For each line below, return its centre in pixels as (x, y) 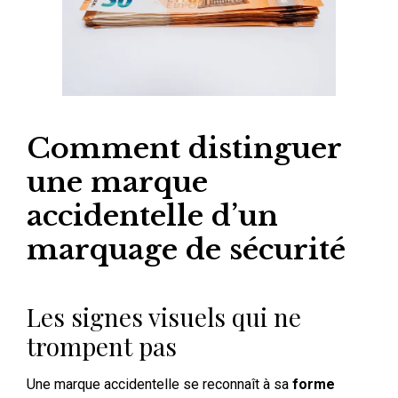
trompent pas (102, 346)
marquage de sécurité (186, 249)
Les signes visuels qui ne (164, 316)
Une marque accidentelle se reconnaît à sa (159, 384)
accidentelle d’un (152, 215)
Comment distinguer (184, 148)
